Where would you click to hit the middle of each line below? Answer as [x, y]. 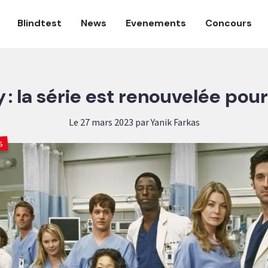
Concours [229, 23]
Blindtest [39, 23]
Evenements [156, 23]
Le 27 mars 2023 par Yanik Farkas [134, 123]
